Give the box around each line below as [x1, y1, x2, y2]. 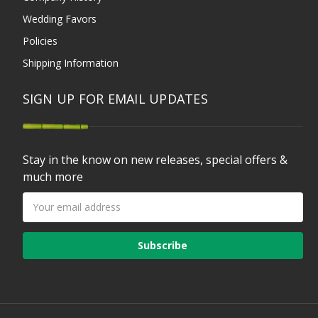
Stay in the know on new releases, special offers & [22, 151, 287, 168]
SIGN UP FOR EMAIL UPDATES [22, 89, 208, 107]
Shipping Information [22, 55, 119, 70]
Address [22, 207, 62, 221]
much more [22, 168, 83, 185]
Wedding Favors [22, 11, 97, 26]
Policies [22, 33, 57, 48]
